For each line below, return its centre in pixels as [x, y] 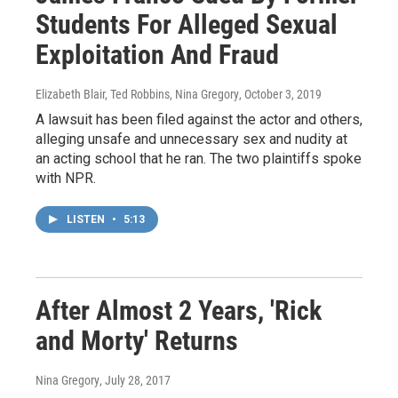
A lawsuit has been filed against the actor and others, [199, 119]
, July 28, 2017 [135, 380]
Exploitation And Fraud [157, 54]
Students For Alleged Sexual [187, 24]
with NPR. [66, 178]
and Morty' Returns [137, 340]
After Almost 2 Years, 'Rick [179, 310]
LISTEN [87, 219]
